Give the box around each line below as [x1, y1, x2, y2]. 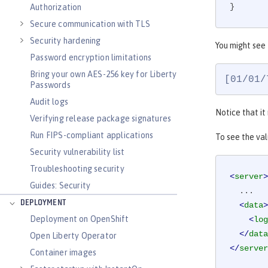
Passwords [30, 80, 71, 90]
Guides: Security [30, 181, 91, 190]
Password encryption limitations [30, 53, 152, 62]
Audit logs [30, 97, 68, 106]
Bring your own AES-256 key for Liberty [30, 69, 177, 79]
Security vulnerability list [30, 147, 125, 157]
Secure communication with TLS [30, 19, 150, 29]
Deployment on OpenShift [30, 214, 129, 224]
